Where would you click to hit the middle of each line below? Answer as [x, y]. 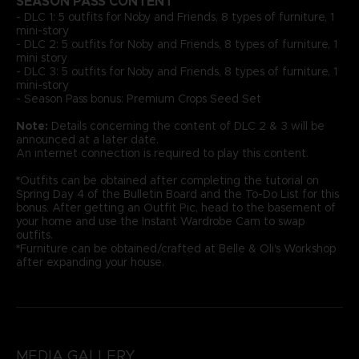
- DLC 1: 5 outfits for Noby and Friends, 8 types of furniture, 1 [175, 16]
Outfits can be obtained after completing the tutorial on [169, 180]
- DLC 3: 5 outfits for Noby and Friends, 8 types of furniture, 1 [176, 71]
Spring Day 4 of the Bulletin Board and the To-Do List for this [177, 194]
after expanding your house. [90, 262]
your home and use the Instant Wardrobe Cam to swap [160, 221]
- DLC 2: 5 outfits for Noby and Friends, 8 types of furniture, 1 [176, 44]
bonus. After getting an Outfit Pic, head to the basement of [175, 207]
